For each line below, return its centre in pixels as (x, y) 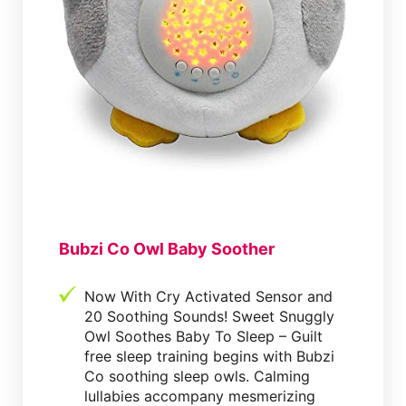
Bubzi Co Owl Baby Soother (167, 248)
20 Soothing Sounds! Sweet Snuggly (209, 316)
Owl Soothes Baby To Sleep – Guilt (203, 336)
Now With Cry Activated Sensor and (208, 296)
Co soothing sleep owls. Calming (197, 376)
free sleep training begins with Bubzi (209, 356)
